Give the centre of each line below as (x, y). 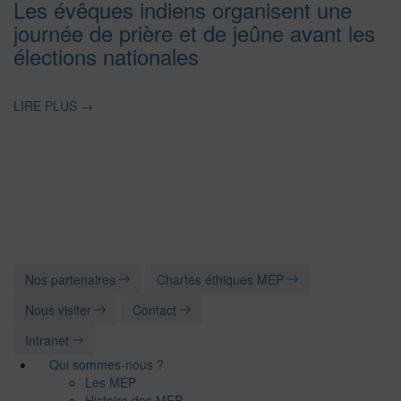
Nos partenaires (72, 279)
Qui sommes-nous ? (107, 364)
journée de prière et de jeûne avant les (194, 33)
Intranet (49, 340)
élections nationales (106, 56)
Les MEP (111, 382)
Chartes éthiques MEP (222, 279)
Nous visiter (60, 309)
